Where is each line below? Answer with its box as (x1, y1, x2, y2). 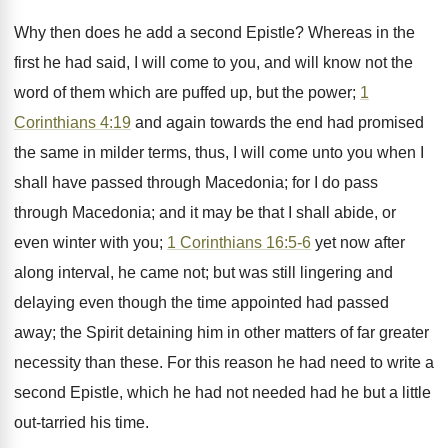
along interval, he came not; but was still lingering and (14, 264, 393, 281)
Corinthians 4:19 (14, 114, 131, 131)
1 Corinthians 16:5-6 (167, 234, 311, 251)
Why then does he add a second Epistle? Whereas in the (14, 24, 415, 41)
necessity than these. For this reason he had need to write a (14, 354, 434, 371)
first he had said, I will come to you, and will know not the (14, 54, 413, 71)
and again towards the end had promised (131, 114, 424, 131)
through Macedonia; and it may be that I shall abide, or (14, 204, 396, 221)
